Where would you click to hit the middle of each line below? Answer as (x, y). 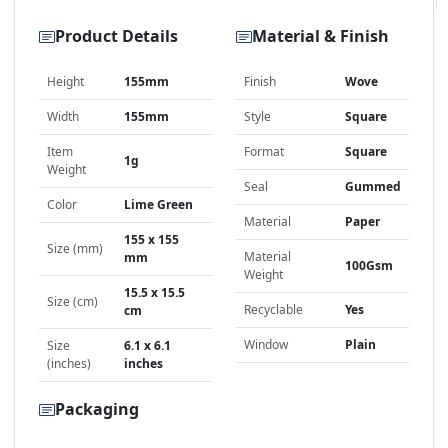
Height (65, 81)
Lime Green (158, 204)
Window (266, 344)
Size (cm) (72, 301)
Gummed (373, 186)
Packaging (97, 409)
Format (264, 151)
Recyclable (273, 309)
